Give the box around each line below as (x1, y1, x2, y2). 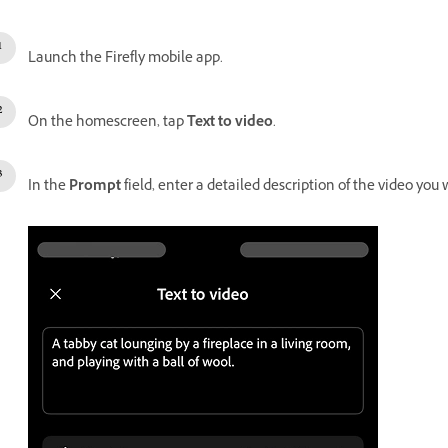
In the (28, 175, 69, 199)
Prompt (69, 175, 121, 199)
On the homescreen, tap (28, 111, 187, 135)
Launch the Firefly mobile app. (28, 47, 223, 71)
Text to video (187, 111, 273, 135)
